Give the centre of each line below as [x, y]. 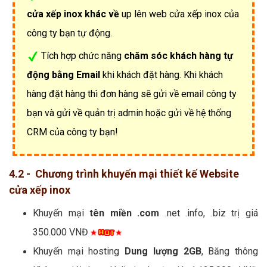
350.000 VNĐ [60, 232]
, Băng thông [230, 251]
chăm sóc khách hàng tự [178, 55]
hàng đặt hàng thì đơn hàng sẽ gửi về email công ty [132, 94]
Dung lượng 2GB [163, 251]
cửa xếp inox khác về [73, 14]
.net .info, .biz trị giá [209, 213]
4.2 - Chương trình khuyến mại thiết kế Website [124, 173]
